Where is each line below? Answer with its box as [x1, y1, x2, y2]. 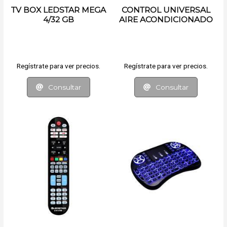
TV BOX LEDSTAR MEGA [11, 5, 106, 15]
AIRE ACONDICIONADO [119, 15, 213, 24]
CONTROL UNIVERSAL [122, 5, 210, 15]
